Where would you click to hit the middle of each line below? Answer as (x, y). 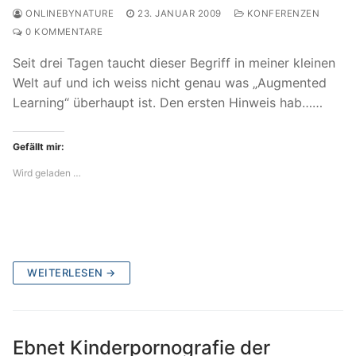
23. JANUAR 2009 (180, 14)
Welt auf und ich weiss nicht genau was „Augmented (170, 83)
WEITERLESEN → (72, 273)
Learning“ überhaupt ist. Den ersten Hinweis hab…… (168, 103)
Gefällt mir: (39, 147)
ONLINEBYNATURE (68, 14)
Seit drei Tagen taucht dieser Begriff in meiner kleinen (174, 63)
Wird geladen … (47, 173)
